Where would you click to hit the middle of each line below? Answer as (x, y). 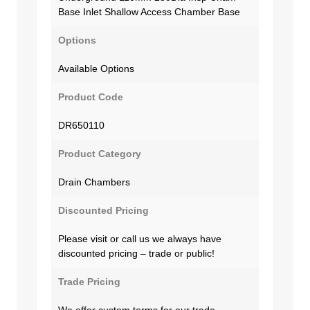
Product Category (100, 153)
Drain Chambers (94, 182)
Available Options (96, 68)
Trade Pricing (89, 281)
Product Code (91, 97)
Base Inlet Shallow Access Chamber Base (149, 11)
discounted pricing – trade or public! (136, 253)
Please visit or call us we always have (140, 238)
